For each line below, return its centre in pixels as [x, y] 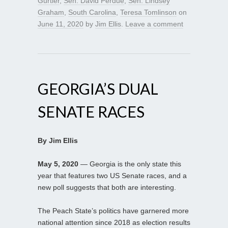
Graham [51, 12]
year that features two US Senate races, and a [112, 176]
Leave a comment [154, 24]
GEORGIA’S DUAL [98, 89]
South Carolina [92, 12]
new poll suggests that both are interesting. [107, 188]
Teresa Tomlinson [148, 12]
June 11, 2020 [61, 24]
